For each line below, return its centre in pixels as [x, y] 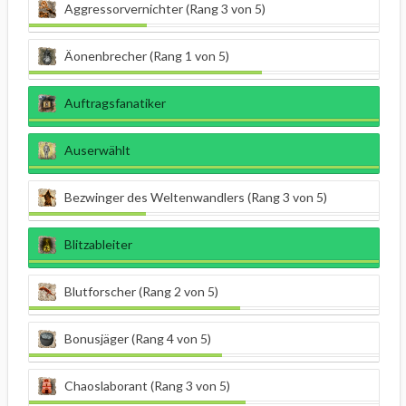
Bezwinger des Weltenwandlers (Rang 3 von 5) [196, 198]
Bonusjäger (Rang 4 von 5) [138, 339]
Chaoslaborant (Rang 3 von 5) [147, 386]
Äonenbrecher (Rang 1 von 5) [147, 56]
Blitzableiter [98, 245]
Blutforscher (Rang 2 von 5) [141, 292]
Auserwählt [97, 150]
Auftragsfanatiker [115, 103]
